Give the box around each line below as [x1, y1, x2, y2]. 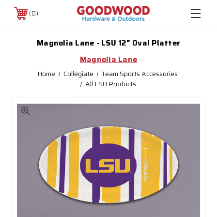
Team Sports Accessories [101, 68, 178, 79]
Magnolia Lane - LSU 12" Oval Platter [37, 37, 180, 49]
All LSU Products [85, 78, 136, 89]
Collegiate [63, 68, 93, 79]
